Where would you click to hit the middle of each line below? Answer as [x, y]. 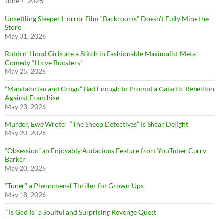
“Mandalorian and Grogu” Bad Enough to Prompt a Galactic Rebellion [109, 89]
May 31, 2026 [25, 36]
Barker [15, 159]
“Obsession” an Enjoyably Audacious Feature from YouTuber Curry [106, 151]
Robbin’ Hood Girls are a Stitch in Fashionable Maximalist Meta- [101, 54]
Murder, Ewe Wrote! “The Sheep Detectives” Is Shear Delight [97, 124]
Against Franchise [32, 98]
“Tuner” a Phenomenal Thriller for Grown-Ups [74, 186]
